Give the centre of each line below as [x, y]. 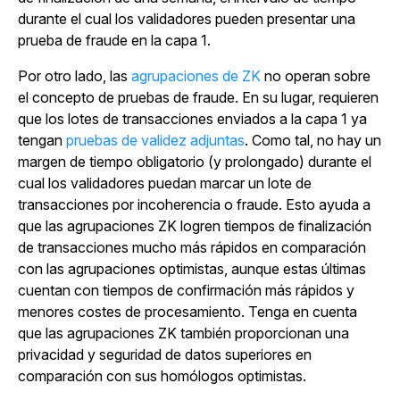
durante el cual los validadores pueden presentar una [187, 19]
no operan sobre [316, 76]
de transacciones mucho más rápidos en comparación [192, 248]
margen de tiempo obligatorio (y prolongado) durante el [195, 162]
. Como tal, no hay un [313, 141]
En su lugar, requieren [308, 98]
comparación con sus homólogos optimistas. [162, 376]
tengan [42, 141]
